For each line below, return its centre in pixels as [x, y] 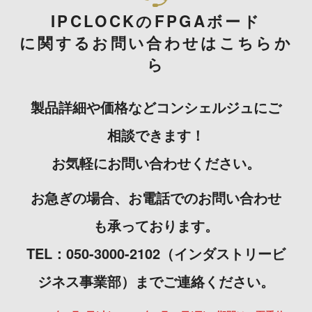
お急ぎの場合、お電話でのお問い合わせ [156, 197]
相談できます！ [156, 134]
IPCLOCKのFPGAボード [156, 21]
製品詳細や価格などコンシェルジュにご [156, 107]
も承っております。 [156, 225]
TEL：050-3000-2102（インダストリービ [156, 253]
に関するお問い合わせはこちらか [156, 42]
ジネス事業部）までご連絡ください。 [156, 281]
